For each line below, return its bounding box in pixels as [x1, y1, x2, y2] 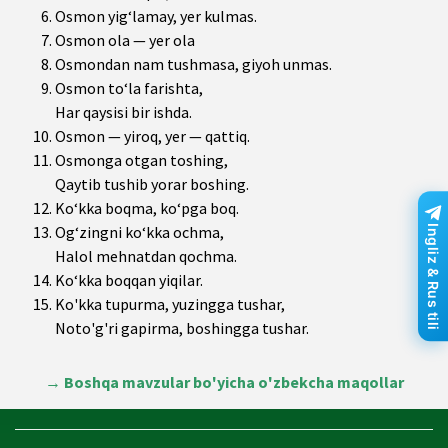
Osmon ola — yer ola [55, 29, 195, 50]
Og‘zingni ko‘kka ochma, [55, 221, 224, 242]
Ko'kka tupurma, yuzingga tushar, [55, 293, 285, 314]
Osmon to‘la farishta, [55, 77, 203, 98]
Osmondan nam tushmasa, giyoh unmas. [55, 53, 332, 74]
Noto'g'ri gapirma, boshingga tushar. [55, 317, 309, 338]
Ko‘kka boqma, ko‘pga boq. [55, 197, 239, 218]
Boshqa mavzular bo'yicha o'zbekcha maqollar [63, 372, 404, 392]
